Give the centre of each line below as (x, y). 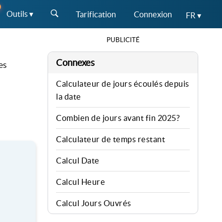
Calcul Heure (81, 182)
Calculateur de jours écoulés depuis (123, 84)
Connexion (153, 14)
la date (69, 97)
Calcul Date (78, 161)
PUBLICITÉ (123, 40)
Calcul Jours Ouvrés (94, 203)
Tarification (96, 14)
